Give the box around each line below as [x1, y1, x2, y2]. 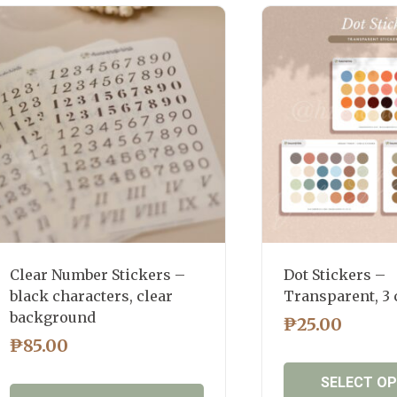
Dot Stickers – [283, 265, 385, 284]
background [10, 307, 97, 326]
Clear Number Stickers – [10, 265, 186, 284]
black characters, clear [10, 286, 174, 305]
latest [105, 8, 137, 23]
